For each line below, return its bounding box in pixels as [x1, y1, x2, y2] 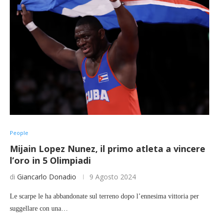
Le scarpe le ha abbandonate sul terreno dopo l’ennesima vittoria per [10, 193, 199, 200]
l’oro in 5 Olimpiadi [10, 154, 91, 167]
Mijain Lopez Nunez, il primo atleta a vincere [10, 143, 205, 155]
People [10, 129, 28, 137]
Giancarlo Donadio [17, 172, 76, 182]
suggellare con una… [10, 205, 68, 213]
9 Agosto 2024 [89, 172, 136, 182]
